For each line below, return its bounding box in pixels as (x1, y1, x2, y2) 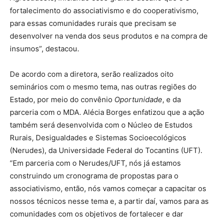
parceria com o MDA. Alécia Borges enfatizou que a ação (10, 108, 204, 117)
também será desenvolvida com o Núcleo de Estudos (10, 120, 193, 130)
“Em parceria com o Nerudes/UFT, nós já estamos (10, 158, 181, 168)
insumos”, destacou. (10, 44, 79, 53)
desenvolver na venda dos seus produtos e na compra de (10, 31, 208, 41)
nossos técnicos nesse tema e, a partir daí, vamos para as (10, 197, 209, 206)
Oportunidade (114, 95, 162, 104)
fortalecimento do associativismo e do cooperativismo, (10, 6, 198, 15)
